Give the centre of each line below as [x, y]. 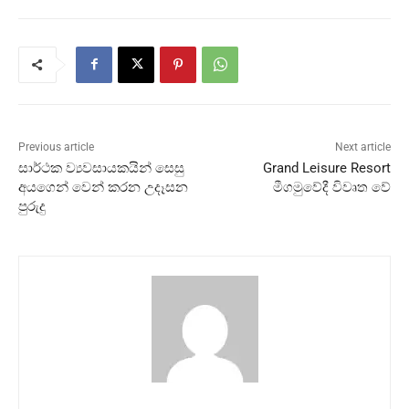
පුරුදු [32, 206]
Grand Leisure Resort [326, 168]
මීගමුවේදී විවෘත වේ [331, 187]
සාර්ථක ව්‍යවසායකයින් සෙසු [101, 168]
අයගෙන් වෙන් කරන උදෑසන [103, 187]
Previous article [56, 147]
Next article [362, 147]
